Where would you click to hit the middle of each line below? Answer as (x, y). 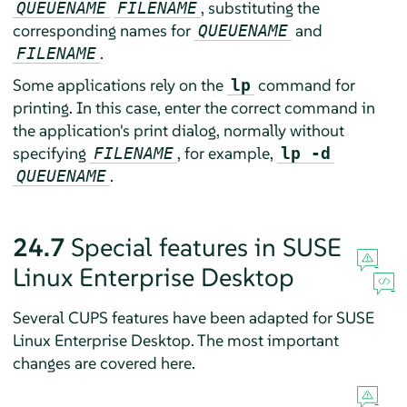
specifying (51, 153)
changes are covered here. (104, 362)
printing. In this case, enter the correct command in (194, 107)
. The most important (264, 340)
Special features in (176, 247)
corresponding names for (103, 30)
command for (304, 84)
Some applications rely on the (119, 84)
